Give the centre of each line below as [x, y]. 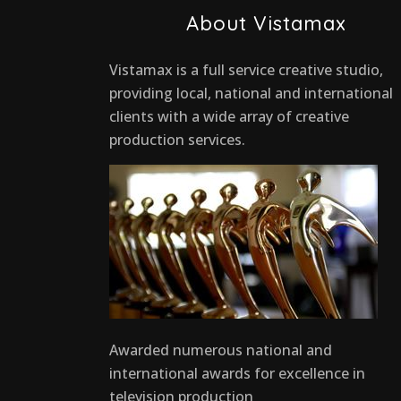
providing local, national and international [251, 93]
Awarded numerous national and [221, 350]
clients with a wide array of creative [229, 116]
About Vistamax [267, 23]
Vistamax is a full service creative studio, [246, 69]
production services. [177, 139]
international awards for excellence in [237, 373]
